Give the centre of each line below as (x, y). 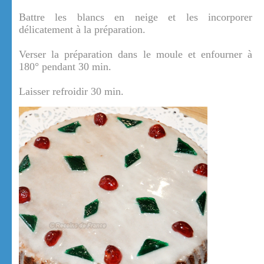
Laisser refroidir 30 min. (71, 92)
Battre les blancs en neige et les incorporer (136, 17)
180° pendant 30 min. (65, 67)
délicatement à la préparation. (82, 30)
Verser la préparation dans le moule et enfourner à (136, 55)
